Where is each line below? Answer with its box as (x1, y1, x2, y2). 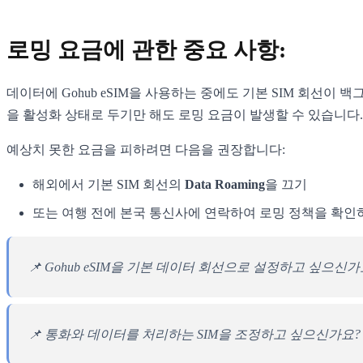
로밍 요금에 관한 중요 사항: (6, 36, 286, 62)
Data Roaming (185, 177, 265, 191)
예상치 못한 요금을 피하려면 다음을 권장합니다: (6, 142, 285, 156)
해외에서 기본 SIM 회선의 (32, 177, 185, 191)
